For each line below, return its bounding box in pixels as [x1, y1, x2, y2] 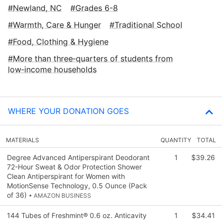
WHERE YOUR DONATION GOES [8, 106, 129, 116]
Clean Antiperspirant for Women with [7, 171, 125, 180]
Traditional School [114, 19, 182, 30]
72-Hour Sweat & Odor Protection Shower [7, 162, 142, 171]
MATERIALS [6, 136, 39, 144]
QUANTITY [161, 136, 191, 144]
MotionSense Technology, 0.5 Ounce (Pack [7, 181, 147, 190]
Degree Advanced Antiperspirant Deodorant [7, 153, 150, 162]
